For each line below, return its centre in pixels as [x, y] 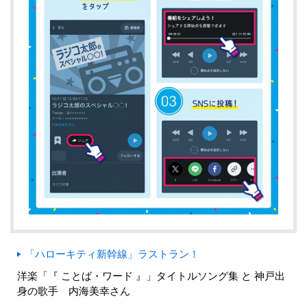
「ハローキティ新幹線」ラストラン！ [112, 254]
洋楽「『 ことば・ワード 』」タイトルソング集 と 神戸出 [151, 276]
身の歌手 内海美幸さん [74, 291]
